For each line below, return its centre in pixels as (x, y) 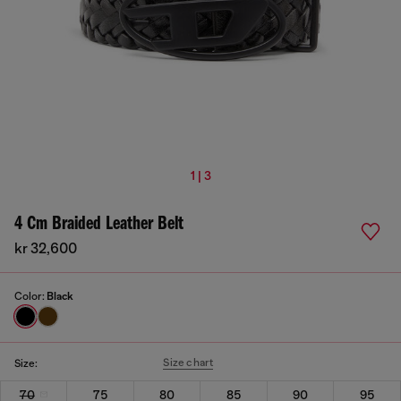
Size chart (188, 363)
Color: (30, 296)
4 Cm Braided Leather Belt (99, 224)
